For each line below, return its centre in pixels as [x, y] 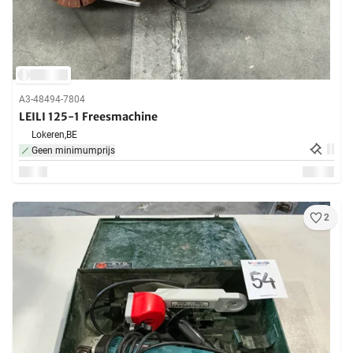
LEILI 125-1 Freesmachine [88, 117]
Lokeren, [49, 135]
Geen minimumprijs [73, 151]
